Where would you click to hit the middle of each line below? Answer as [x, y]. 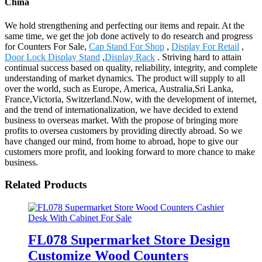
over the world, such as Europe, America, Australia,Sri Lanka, [119, 88]
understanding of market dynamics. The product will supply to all [125, 78]
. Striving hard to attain [198, 57]
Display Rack [130, 57]
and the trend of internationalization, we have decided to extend [121, 109]
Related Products [46, 185]
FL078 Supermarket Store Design [129, 239]
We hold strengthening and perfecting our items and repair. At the [125, 25]
